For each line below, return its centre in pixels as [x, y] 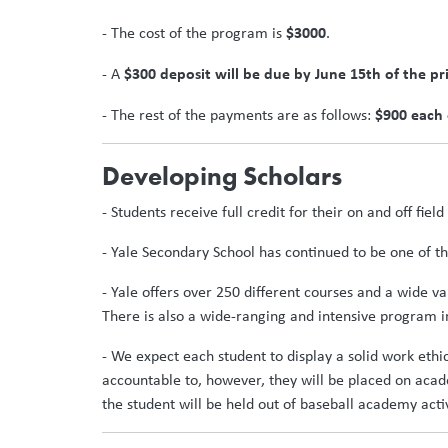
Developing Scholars [222, 175]
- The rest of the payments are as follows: [238, 114]
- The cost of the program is [194, 32]
